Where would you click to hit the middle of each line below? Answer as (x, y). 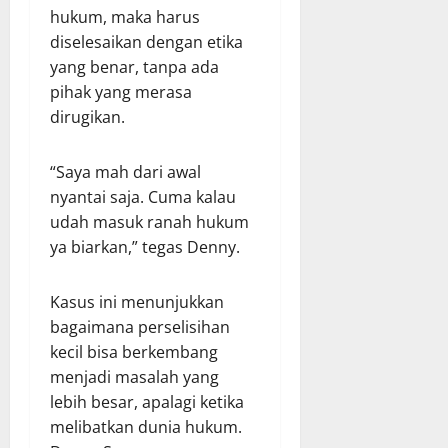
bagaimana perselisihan (140, 327)
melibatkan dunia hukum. (146, 427)
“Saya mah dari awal (125, 172)
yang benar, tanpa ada (134, 67)
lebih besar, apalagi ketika (147, 402)
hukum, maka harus (125, 17)
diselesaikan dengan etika (146, 42)
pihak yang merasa (121, 92)
